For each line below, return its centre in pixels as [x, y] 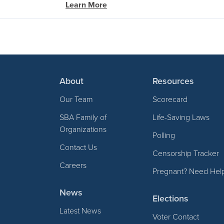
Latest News [80, 210]
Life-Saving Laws [181, 117]
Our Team [76, 99]
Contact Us [78, 147]
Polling [164, 135]
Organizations [83, 129]
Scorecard [170, 99]
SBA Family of [83, 117]
